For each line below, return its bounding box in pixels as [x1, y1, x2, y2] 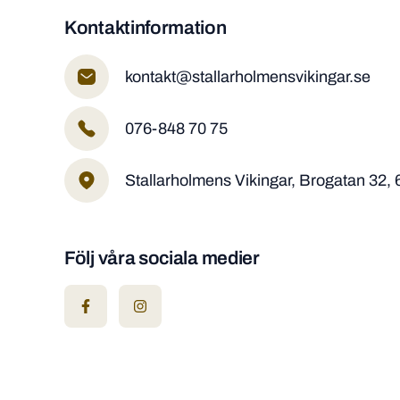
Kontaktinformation [64, 17, 227, 37]
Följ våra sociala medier [64, 247, 260, 268]
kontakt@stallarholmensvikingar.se [124, 67, 371, 86]
